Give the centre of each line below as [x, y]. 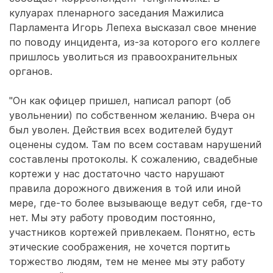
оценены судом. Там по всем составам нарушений [135, 144]
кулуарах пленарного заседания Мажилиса [116, 13]
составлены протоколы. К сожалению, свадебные [133, 159]
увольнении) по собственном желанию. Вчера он [132, 115]
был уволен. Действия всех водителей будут [121, 130]
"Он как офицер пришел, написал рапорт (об [120, 101]
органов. [31, 71]
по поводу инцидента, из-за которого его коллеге [135, 42]
